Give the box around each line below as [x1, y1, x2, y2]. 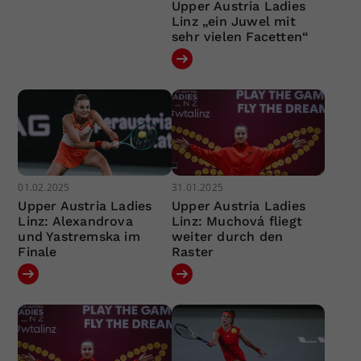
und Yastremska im [18, 229, 140, 245]
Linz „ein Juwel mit [171, 13, 296, 29]
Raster [171, 244, 214, 260]
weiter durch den [171, 229, 284, 245]
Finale [18, 244, 57, 260]
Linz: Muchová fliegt [171, 214, 302, 230]
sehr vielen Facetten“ [171, 28, 309, 44]
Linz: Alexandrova [18, 214, 133, 230]
